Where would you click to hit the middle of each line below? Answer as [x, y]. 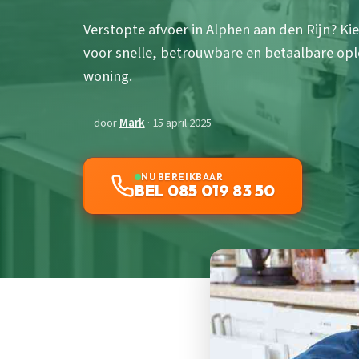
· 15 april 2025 [178, 123]
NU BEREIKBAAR [182, 177]
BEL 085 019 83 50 [205, 191]
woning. [108, 77]
